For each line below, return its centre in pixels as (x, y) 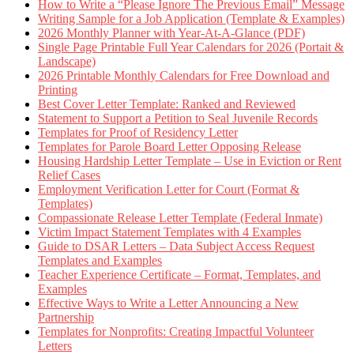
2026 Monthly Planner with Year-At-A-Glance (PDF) (171, 33)
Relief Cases (69, 175)
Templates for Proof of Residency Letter (138, 133)
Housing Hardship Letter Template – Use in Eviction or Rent (190, 161)
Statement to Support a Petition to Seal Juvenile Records (178, 119)
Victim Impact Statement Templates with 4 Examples (169, 232)
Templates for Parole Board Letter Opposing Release (169, 147)
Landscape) (67, 62)
